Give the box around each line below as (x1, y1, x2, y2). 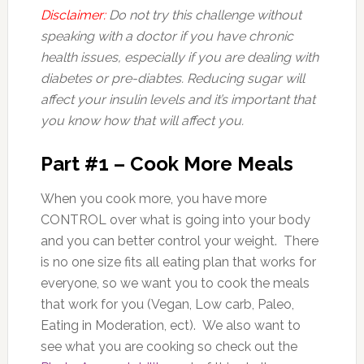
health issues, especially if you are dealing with (40, 49, 318, 65)
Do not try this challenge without (105, 6, 301, 23)
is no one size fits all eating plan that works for (40, 253, 316, 270)
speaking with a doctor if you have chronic (40, 28, 293, 44)
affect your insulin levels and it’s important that (40, 91, 315, 107)
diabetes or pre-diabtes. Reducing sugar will (40, 70, 305, 86)
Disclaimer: (40, 6, 106, 23)
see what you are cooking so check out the (40, 338, 297, 354)
